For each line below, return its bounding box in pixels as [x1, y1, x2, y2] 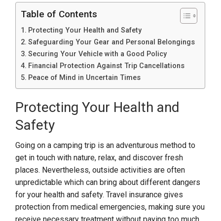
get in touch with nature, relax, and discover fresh [15, 153, 184, 162]
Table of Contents [21, 8, 98, 20]
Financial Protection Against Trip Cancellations [28, 62, 185, 70]
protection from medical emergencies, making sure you [15, 202, 205, 212]
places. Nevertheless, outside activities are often [15, 165, 185, 175]
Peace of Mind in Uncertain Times [28, 74, 141, 82]
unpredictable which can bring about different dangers [15, 178, 201, 187]
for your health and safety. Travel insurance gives [15, 190, 184, 199]
